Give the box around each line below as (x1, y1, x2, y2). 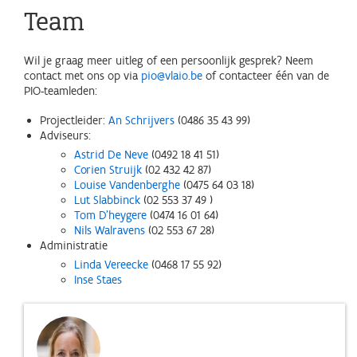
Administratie (40, 238, 108, 253)
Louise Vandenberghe (73, 178, 180, 192)
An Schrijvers (108, 113, 175, 127)
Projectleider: (40, 113, 108, 127)
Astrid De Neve (73, 147, 148, 162)
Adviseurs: (40, 128, 91, 143)
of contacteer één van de (202, 69, 329, 83)
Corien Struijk (73, 163, 142, 177)
